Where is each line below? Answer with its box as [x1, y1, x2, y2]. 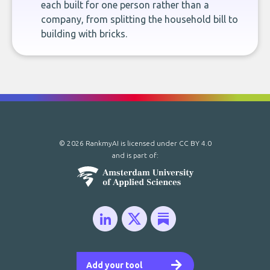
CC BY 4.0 [178, 139, 212, 147]
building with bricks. [41, 28, 127, 39]
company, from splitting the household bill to [41, 14, 238, 25]
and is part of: [111, 151, 159, 159]
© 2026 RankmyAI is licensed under [58, 139, 179, 147]
